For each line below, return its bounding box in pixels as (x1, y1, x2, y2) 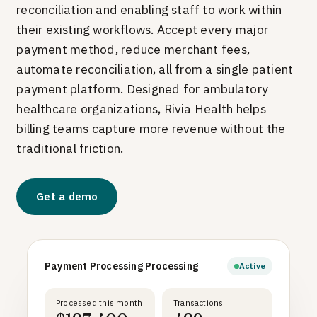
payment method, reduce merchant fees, (16, 41, 250, 57)
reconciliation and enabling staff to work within (16, 1, 282, 18)
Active (238, 260, 265, 271)
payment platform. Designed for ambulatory (16, 81, 269, 97)
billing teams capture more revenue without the (16, 120, 286, 137)
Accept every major (154, 21, 269, 38)
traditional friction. (16, 140, 124, 156)
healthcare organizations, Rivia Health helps (16, 100, 266, 117)
